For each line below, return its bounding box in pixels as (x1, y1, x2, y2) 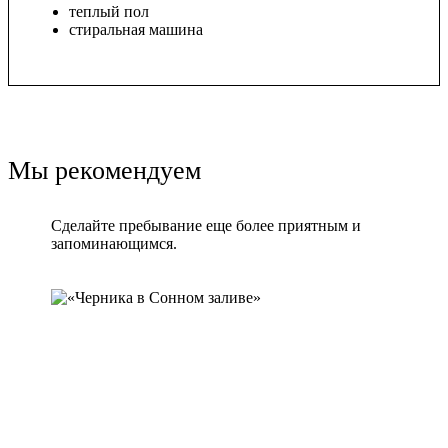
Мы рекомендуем (8, 155, 201, 185)
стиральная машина (69, 20, 203, 38)
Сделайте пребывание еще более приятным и (51, 216, 362, 234)
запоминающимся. (51, 234, 178, 252)
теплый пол (69, 2, 149, 20)
